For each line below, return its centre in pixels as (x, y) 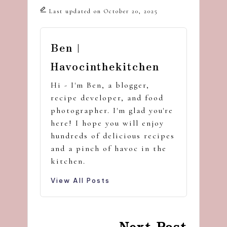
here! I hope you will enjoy (107, 123)
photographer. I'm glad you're (112, 110)
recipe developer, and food (107, 98)
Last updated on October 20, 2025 (103, 11)
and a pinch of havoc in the (109, 148)
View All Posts (80, 180)
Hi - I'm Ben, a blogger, (100, 85)
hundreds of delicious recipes (113, 136)
